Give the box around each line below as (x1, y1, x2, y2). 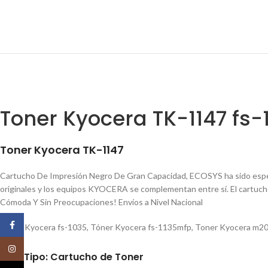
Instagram (24, 243, 65, 254)
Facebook (24, 220, 63, 230)
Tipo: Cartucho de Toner (24, 250, 144, 264)
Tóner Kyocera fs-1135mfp (89, 222, 191, 232)
